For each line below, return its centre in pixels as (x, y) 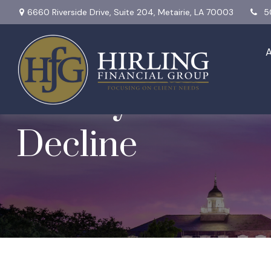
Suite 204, (134, 12)
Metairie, (175, 12)
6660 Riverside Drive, (70, 12)
